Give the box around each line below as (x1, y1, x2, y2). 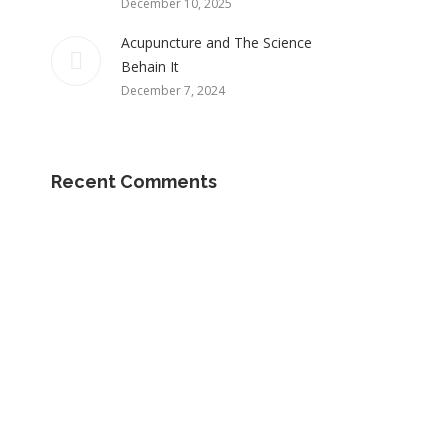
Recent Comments (51, 171, 217, 192)
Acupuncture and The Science (121, 33, 312, 52)
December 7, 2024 (121, 82, 225, 99)
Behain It (121, 57, 179, 76)
